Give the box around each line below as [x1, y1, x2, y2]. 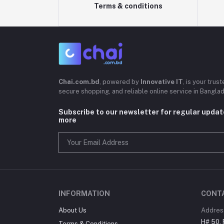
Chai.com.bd [58, 77, 99, 85]
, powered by [99, 77, 140, 85]
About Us [58, 206, 86, 214]
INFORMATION [58, 189, 110, 197]
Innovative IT [140, 77, 183, 85]
